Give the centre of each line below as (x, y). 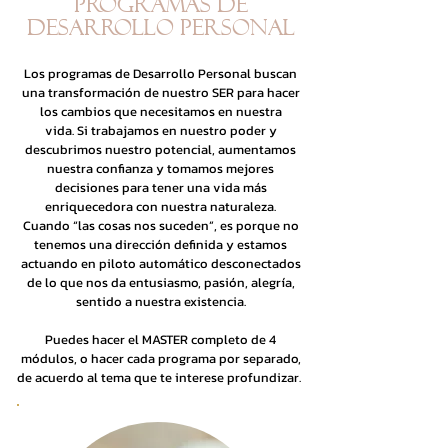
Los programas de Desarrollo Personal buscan (160, 73)
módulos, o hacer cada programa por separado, (160, 358)
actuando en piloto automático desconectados (160, 263)
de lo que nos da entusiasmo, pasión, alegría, (160, 282)
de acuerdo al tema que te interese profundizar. (160, 377)
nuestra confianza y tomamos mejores (160, 168)
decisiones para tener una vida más (160, 187)
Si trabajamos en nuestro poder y (176, 130)
